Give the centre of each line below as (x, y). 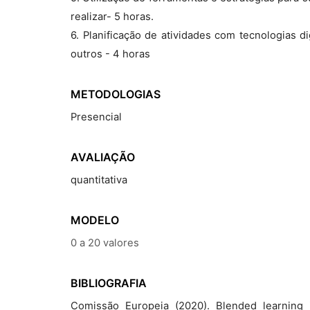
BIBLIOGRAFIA (109, 283)
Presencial (96, 117)
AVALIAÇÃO (103, 157)
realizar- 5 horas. (112, 17)
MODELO (95, 220)
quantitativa (99, 180)
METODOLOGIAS (116, 94)
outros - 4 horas (110, 54)
